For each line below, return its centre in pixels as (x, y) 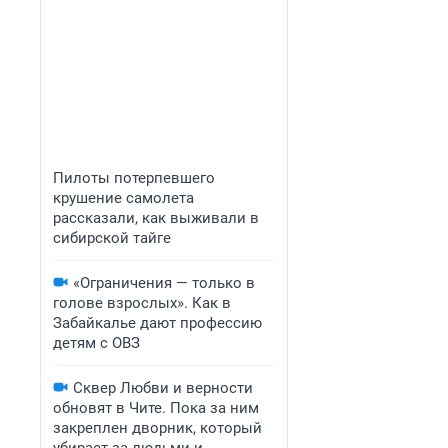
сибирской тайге (112, 238)
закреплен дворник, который (157, 428)
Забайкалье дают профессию (157, 323)
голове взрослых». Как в (142, 303)
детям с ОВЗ (96, 343)
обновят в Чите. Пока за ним (156, 408)
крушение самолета (123, 198)
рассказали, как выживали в (156, 218)
